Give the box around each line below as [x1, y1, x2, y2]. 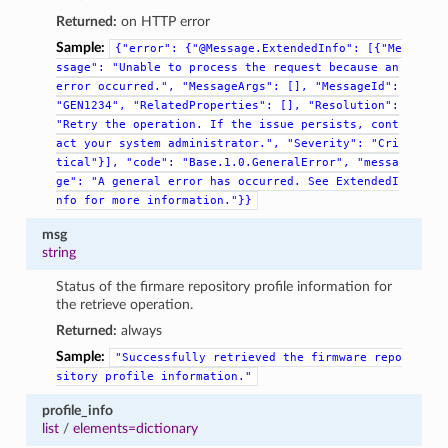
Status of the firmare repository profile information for [56, 278, 393, 294]
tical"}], [56, 155, 120, 169]
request [273, 60, 323, 74]
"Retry [56, 117, 99, 131]
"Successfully [115, 350, 207, 364]
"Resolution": [308, 98, 400, 112]
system [119, 136, 162, 150]
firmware [311, 350, 368, 364]
